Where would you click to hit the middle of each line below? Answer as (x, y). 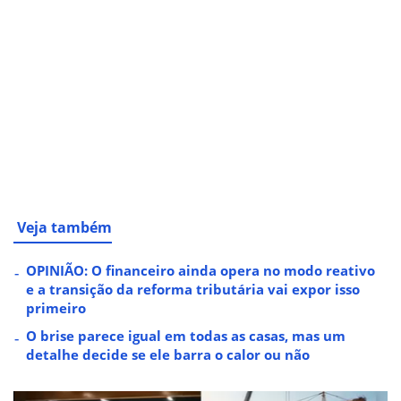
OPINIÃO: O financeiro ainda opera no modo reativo (200, 270)
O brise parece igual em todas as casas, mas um (186, 335)
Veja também (64, 227)
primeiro (56, 307)
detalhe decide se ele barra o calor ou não (168, 354)
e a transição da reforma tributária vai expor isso (193, 289)
